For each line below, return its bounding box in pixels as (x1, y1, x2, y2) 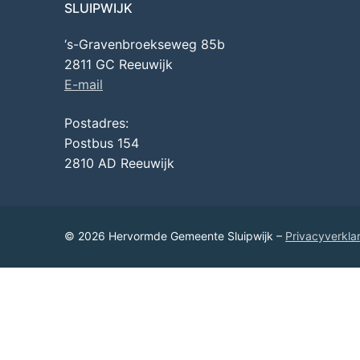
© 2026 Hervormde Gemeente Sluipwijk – (64, 228, 285, 243)
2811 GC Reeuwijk (64, 56, 173, 73)
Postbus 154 (64, 134, 139, 151)
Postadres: (64, 114, 129, 131)
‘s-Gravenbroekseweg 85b (64, 36, 225, 53)
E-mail (64, 76, 103, 93)
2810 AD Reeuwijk (64, 154, 174, 171)
